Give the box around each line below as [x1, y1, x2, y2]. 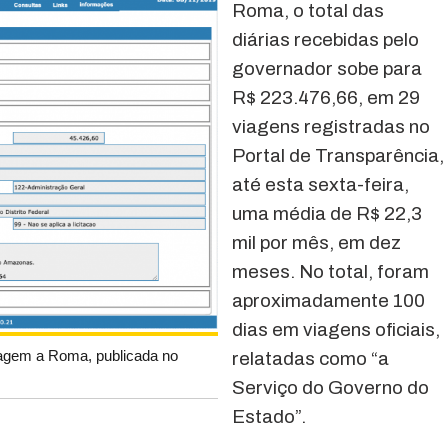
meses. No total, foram [232, 260, 429, 282]
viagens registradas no [232, 115, 430, 137]
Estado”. [232, 405, 306, 427]
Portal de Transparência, [232, 144, 444, 166]
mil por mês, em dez [232, 231, 401, 253]
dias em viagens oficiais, [232, 318, 440, 340]
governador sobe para [232, 57, 422, 79]
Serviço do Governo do [232, 376, 429, 398]
